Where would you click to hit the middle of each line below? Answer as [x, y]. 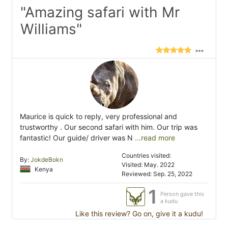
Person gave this [182, 194]
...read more [154, 138]
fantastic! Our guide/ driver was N [76, 138]
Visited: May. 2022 [148, 165]
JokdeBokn [47, 160]
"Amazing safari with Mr [100, 12]
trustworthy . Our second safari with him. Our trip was [109, 127]
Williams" [51, 29]
